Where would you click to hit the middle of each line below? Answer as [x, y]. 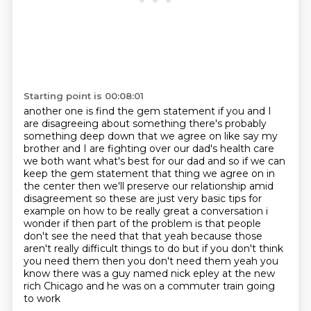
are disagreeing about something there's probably [145, 124]
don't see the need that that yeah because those [143, 236]
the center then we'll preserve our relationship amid [148, 186]
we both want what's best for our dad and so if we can [154, 161]
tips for [245, 199]
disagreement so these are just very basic [126, 199]
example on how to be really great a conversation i [145, 211]
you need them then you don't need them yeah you [151, 261]
